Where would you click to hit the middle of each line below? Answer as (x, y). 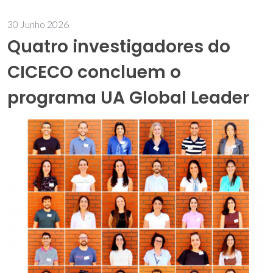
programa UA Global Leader (128, 98)
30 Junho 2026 (38, 24)
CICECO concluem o (94, 72)
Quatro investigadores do (119, 47)
